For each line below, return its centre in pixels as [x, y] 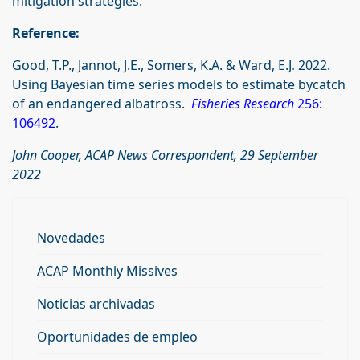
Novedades [71, 238]
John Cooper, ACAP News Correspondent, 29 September [165, 155]
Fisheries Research [243, 104]
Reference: [46, 33]
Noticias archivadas [96, 304]
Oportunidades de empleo [117, 337]
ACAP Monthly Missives [107, 271]
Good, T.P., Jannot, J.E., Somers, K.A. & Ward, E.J [152, 65]
